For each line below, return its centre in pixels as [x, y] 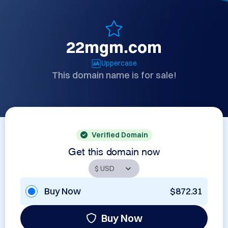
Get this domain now [114, 150]
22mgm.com [114, 47]
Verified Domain [120, 135]
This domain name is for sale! [114, 75]
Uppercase [119, 63]
